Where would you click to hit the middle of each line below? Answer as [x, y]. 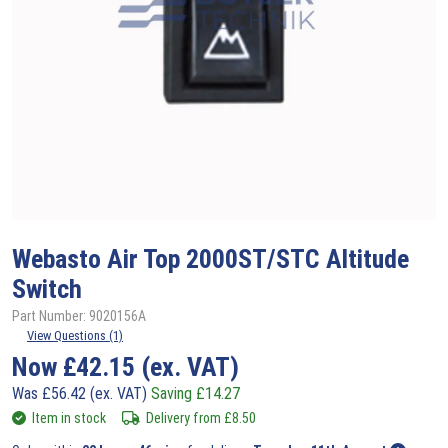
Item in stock [69, 417]
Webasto [59, 258]
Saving [173, 393]
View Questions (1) [75, 335]
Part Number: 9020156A [79, 315]
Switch [47, 288]
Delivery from [184, 417]
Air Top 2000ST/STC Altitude [258, 258]
